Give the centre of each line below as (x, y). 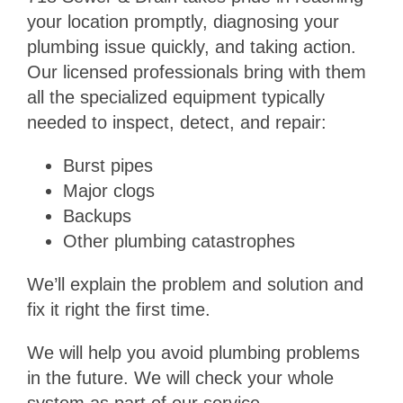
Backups (97, 216)
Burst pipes (107, 166)
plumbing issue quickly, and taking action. (191, 47)
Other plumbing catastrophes (179, 242)
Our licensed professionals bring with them (196, 72)
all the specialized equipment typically (175, 98)
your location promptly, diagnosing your (183, 22)
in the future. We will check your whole (180, 378)
